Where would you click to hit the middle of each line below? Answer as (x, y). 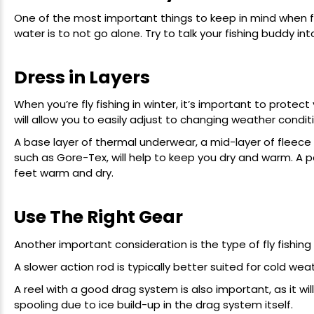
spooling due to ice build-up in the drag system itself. (153, 304)
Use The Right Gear (98, 217)
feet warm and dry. (64, 173)
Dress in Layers (82, 77)
